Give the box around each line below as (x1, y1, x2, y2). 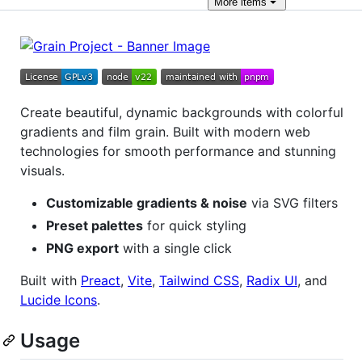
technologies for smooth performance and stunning (20, 143, 336, 159)
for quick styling (143, 217, 246, 234)
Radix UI (246, 272, 297, 288)
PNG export (46, 240, 119, 256)
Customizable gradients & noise (46, 195, 247, 211)
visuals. (20, 162, 65, 179)
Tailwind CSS (159, 272, 239, 288)
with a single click (119, 240, 232, 256)
